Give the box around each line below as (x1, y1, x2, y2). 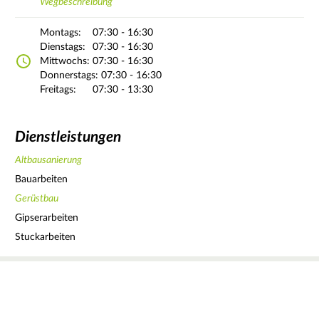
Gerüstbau (15, 193, 58, 204)
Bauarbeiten (15, 174, 68, 184)
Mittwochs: (40, 56, 90, 66)
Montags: (40, 27, 81, 38)
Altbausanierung (15, 155, 82, 165)
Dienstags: (40, 41, 85, 52)
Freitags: (40, 84, 76, 95)
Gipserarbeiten (15, 212, 78, 223)
